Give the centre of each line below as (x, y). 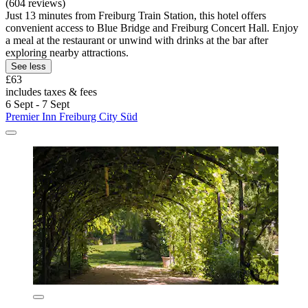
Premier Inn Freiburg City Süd (71, 117)
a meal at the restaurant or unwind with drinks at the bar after (137, 41)
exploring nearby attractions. (67, 53)
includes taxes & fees (51, 92)
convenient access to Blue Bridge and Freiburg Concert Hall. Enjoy (152, 28)
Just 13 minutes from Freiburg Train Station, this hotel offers (136, 16)
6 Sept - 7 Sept (37, 104)
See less (29, 67)
